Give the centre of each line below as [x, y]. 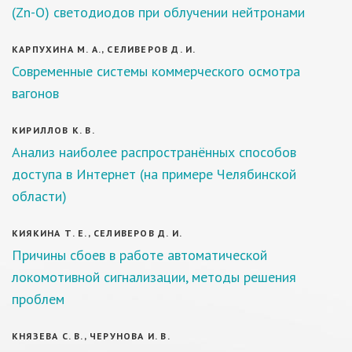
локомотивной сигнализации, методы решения [154, 277]
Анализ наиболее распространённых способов [154, 152]
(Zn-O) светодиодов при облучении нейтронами [158, 12]
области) [39, 196]
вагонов [35, 93]
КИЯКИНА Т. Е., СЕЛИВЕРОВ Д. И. [97, 233]
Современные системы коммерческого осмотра [156, 71]
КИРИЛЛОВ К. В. [53, 130]
